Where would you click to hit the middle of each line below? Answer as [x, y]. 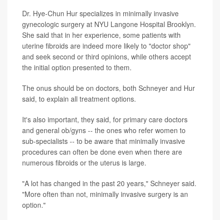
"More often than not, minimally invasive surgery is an [105, 194]
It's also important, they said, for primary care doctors [105, 119]
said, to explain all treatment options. [79, 98]
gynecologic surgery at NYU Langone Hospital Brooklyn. [109, 24]
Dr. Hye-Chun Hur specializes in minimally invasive [100, 13]
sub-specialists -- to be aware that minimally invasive [104, 141]
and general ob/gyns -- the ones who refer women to [104, 130]
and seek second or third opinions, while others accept [107, 56]
